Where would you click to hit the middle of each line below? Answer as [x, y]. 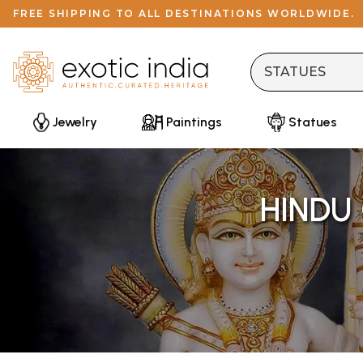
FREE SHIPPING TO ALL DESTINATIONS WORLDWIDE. [184, 13]
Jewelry [75, 122]
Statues [312, 122]
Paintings [194, 122]
